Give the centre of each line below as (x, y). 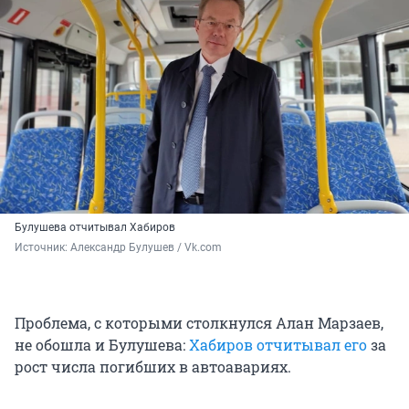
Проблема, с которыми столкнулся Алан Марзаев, (199, 322)
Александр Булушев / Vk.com (146, 247)
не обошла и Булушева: (102, 344)
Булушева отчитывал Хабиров (95, 227)
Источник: (42, 247)
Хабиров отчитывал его (278, 344)
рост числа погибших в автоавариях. (153, 366)
